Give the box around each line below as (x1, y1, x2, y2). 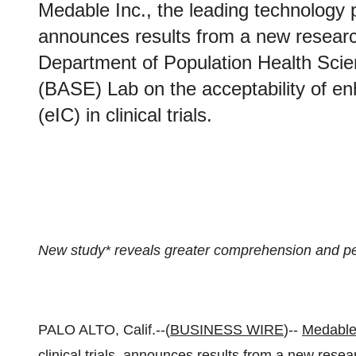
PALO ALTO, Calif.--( (38, 322, 170, 338)
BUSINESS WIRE (170, 322, 284, 338)
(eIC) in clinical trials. (38, 104, 212, 126)
